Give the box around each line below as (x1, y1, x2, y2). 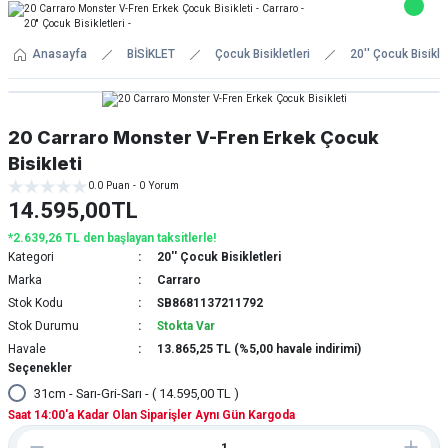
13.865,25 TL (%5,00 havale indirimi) (156, 342, 361, 356)
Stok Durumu (8, 319, 79, 333)
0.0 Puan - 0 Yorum (88, 180, 179, 191)
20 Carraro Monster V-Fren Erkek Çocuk (8, 127, 379, 148)
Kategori (8, 250, 54, 264)
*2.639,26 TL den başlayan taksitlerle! (8, 231, 216, 245)
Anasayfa (32, 47, 87, 61)
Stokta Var (156, 319, 215, 333)
